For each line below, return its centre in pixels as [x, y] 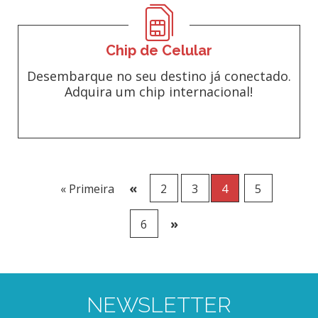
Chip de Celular [159, 50]
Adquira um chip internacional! [159, 92]
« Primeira [87, 189]
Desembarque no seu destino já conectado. [159, 76]
